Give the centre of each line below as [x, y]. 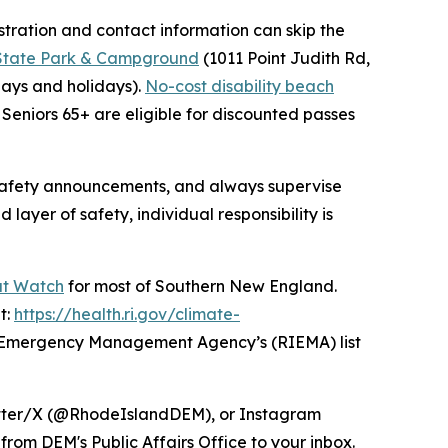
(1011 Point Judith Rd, [284, 58]
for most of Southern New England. [200, 286]
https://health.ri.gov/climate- [127, 314]
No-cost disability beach [239, 86]
